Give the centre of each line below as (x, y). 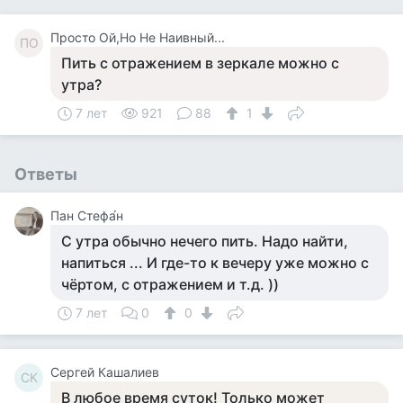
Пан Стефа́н (87, 215)
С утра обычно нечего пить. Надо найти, (205, 241)
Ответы (46, 174)
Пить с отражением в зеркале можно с (200, 63)
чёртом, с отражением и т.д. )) (170, 284)
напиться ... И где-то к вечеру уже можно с (215, 263)
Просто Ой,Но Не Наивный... (138, 37)
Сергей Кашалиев (105, 372)
